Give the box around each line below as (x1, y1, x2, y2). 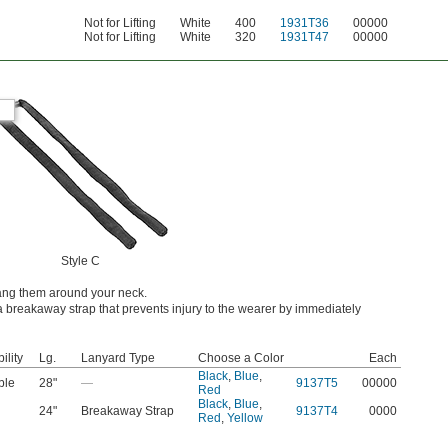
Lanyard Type (81, 351, 155, 366)
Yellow (227, 411, 263, 426)
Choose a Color (198, 351, 284, 366)
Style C (61, 254, 100, 269)
